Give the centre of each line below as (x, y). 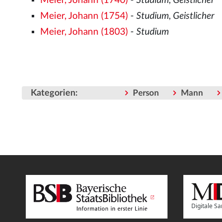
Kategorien (53, 93)
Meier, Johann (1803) (84, 32)
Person (146, 93)
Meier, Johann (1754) (84, 16)
